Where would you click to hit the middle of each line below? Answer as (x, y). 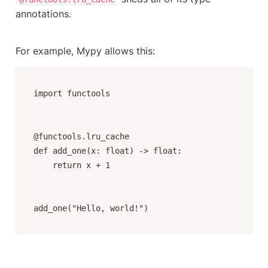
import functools (72, 93)
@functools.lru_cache (81, 136)
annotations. (43, 13)
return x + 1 (72, 165)
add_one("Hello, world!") (91, 208)
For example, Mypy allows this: (85, 51)
